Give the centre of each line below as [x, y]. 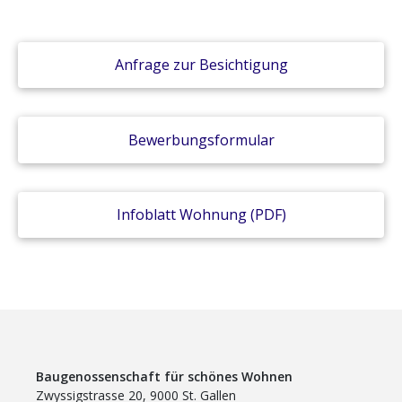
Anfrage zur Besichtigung [201, 65]
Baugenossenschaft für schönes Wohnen [164, 377]
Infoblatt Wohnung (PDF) [201, 215]
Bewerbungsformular [201, 140]
